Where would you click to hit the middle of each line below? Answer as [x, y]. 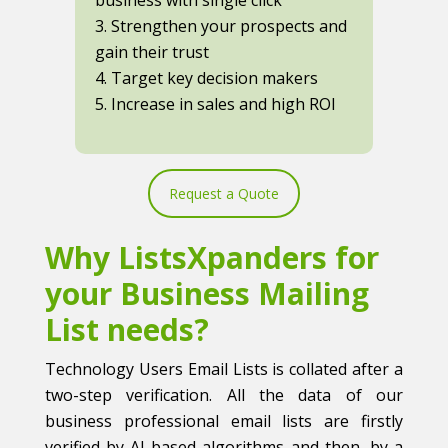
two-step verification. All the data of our [224, 395]
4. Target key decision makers [206, 77]
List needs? [127, 330]
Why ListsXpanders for [212, 258]
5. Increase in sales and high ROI [215, 103]
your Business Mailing [207, 294]
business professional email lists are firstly [224, 421]
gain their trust [152, 51]
